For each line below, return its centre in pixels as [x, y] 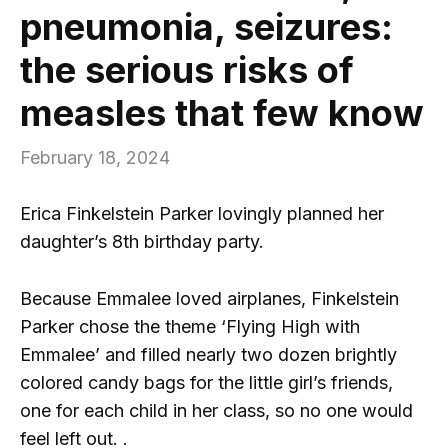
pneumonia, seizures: [206, 27]
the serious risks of [187, 70]
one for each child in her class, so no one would [216, 410]
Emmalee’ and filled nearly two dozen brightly [208, 354]
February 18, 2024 [95, 158]
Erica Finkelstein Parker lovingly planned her [202, 213]
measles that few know [222, 113]
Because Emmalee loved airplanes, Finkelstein [209, 298]
